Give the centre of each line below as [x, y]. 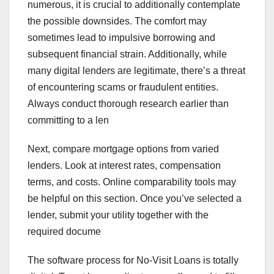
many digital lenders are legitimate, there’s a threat [136, 71]
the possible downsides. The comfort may [117, 21]
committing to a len [68, 120]
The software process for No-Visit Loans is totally [133, 261]
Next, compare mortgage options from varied [123, 149]
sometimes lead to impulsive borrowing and [121, 38]
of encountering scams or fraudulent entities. [123, 87]
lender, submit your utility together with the [118, 215]
